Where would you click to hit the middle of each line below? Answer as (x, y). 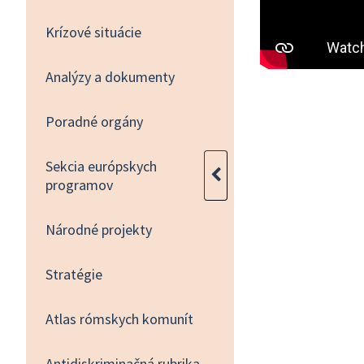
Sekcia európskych (101, 166)
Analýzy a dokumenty (110, 76)
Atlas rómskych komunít (119, 318)
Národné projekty (99, 229)
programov (79, 184)
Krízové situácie (93, 32)
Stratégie (74, 274)
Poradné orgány (94, 121)
